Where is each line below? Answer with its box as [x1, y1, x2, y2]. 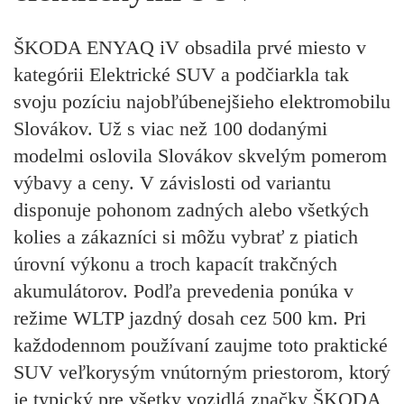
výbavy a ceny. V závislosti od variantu [14, 171, 331, 195]
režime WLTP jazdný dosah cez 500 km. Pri [14, 307, 366, 330]
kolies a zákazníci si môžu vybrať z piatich [14, 225, 358, 249]
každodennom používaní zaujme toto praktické [14, 334, 388, 357]
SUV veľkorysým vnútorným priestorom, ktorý [14, 361, 390, 384]
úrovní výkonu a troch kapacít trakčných [14, 252, 337, 276]
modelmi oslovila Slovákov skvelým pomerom [14, 144, 387, 168]
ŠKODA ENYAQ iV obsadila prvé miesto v [14, 36, 366, 60]
